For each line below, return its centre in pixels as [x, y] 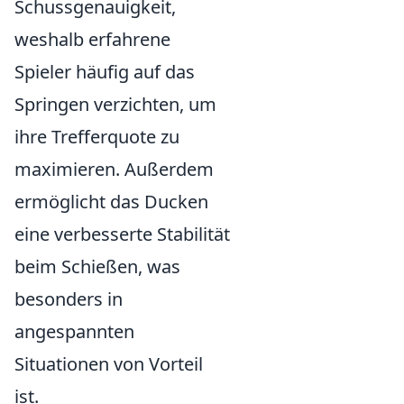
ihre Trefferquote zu [97, 137]
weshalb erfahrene [92, 40]
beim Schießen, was [97, 267]
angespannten [74, 332]
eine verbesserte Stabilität [122, 234]
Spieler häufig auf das [105, 72]
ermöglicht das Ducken [111, 202]
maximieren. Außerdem [114, 170]
